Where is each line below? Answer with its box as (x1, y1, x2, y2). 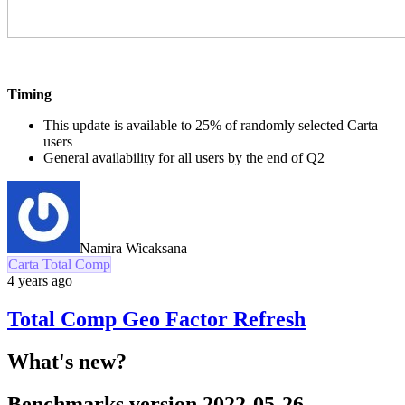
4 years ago (7, 273, 72, 289)
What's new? (7, 349, 127, 373)
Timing (7, 87, 52, 103)
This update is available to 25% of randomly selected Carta (43, 118, 378, 134)
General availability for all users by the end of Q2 (43, 150, 325, 166)
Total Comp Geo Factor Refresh (7, 306, 306, 331)
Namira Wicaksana (80, 240, 187, 257)
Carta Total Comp (8, 257, 110, 273)
